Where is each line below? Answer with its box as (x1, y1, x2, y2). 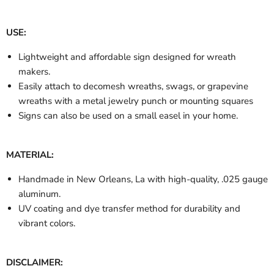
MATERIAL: (6, 149, 54, 161)
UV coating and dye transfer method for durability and (18, 202, 240, 215)
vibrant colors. (18, 217, 75, 230)
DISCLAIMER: (6, 256, 63, 269)
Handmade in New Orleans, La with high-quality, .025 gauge (18, 173, 268, 186)
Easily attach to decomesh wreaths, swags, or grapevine (18, 80, 248, 93)
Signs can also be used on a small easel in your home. (18, 109, 238, 122)
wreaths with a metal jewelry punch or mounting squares (18, 95, 253, 108)
